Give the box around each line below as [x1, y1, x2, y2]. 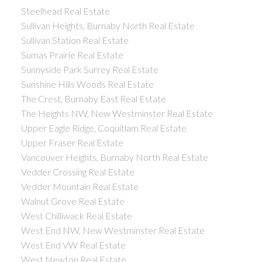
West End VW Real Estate [20, 239, 126, 250]
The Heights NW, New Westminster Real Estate [20, 107, 213, 119]
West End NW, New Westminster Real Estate [20, 224, 205, 236]
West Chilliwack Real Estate [20, 209, 132, 221]
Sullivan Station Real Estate [20, 34, 129, 46]
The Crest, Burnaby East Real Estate [20, 92, 166, 104]
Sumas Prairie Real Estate [20, 49, 123, 60]
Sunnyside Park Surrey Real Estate [20, 63, 158, 75]
